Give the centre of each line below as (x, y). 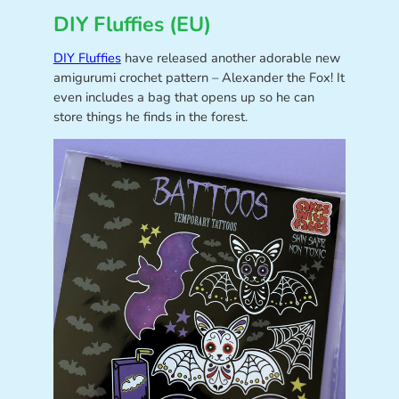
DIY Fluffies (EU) (132, 24)
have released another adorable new (230, 58)
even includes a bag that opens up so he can (183, 98)
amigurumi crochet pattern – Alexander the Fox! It (199, 78)
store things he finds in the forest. (150, 117)
